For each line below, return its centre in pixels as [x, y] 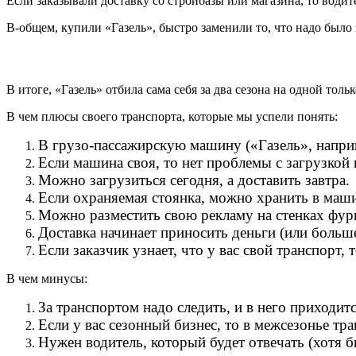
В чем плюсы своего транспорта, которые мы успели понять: [172, 116]
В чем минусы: [47, 278]
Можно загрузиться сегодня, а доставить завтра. [194, 180]
